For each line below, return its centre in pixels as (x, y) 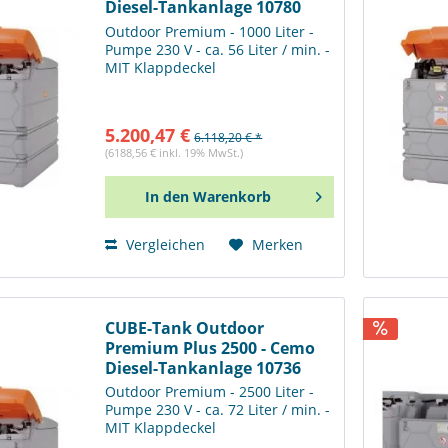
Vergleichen (164, 245)
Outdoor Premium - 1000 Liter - (210, 32)
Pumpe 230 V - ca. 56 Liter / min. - (218, 50)
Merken (278, 245)
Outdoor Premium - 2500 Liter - (210, 392)
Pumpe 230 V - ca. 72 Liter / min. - (218, 410)
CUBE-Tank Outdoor (185, 327)
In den (166, 197)
